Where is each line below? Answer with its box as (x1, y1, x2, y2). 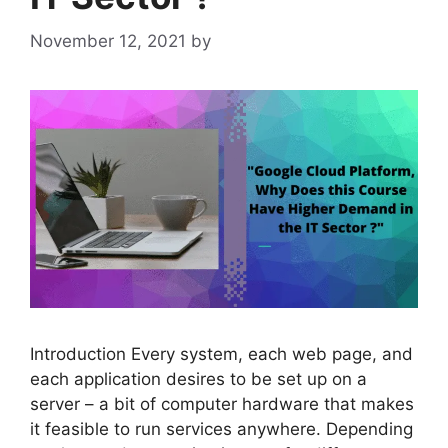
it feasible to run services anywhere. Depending (30, 419, 413, 440)
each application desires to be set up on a (30, 369, 367, 390)
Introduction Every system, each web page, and (30, 344, 413, 365)
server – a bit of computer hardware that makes (30, 394, 414, 415)
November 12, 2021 (30, 30, 186, 51)
